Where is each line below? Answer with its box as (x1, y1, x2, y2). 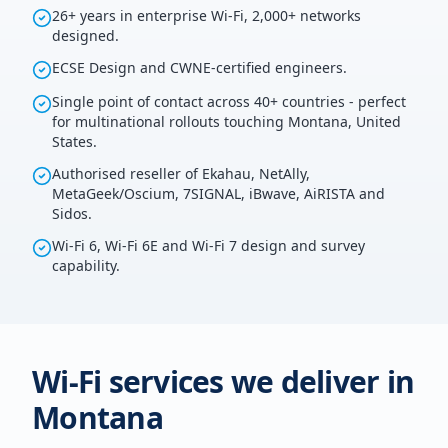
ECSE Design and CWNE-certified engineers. (52, 58, 347, 77)
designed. (52, 26, 119, 45)
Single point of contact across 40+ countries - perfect (52, 92, 406, 111)
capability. (52, 256, 120, 275)
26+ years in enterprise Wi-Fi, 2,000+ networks (52, 6, 361, 25)
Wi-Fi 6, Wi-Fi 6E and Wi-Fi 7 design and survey (52, 236, 365, 255)
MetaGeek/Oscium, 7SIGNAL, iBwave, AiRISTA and (52, 184, 385, 203)
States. (52, 132, 97, 151)
